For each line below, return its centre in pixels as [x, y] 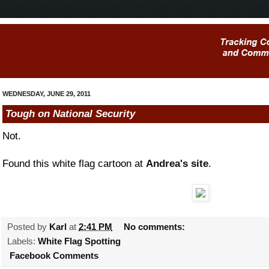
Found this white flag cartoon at [74, 163]
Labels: [23, 241]
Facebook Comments [53, 255]
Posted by [28, 226]
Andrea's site [177, 163]
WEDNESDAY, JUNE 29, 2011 [47, 94]
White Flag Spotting [79, 241]
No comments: [156, 226]
